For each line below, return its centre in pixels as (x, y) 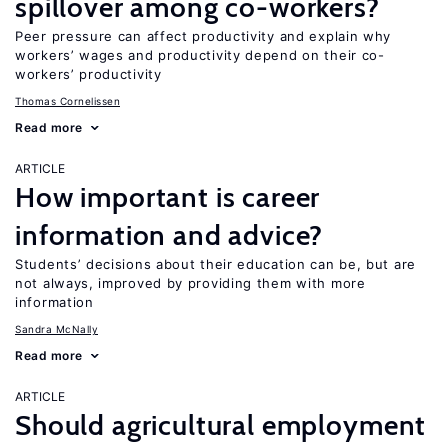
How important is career (168, 197)
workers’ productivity (88, 74)
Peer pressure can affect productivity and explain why (203, 36)
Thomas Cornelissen (67, 101)
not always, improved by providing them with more (190, 283)
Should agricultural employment (221, 425)
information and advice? (169, 235)
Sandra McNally (56, 329)
